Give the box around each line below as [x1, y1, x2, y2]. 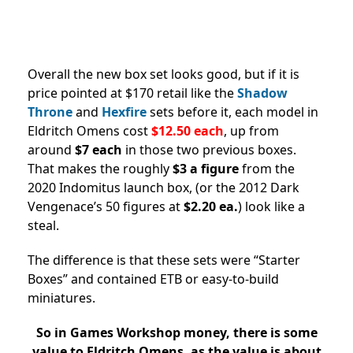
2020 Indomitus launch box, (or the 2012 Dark [28, 178, 299, 196]
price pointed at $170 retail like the [28, 84, 234, 102]
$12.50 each [151, 121, 224, 139]
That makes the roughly [28, 159, 173, 177]
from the [239, 159, 295, 177]
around [28, 140, 75, 158]
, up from [224, 121, 279, 139]
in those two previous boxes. [122, 140, 296, 158]
